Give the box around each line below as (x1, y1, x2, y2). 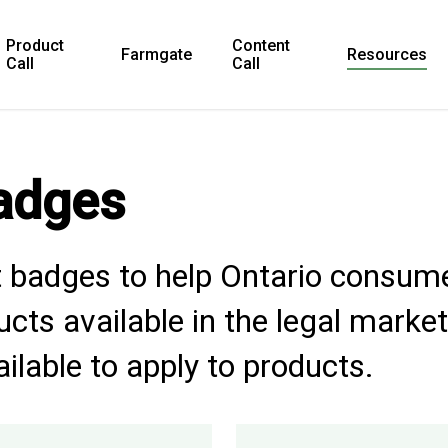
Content (231, 35, 290, 55)
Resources (346, 44, 427, 64)
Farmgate (120, 44, 192, 64)
